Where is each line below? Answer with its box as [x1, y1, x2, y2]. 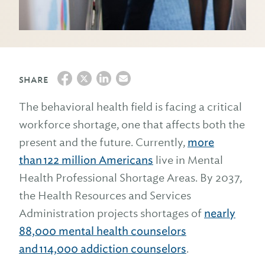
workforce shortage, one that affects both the [19, 118, 245, 131]
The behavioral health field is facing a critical [19, 100, 242, 114]
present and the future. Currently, [19, 135, 188, 149]
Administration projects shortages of [19, 206, 204, 220]
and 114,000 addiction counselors [19, 242, 186, 256]
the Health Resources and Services [19, 189, 191, 202]
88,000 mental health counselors [19, 224, 186, 238]
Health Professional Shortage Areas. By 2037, [19, 171, 242, 185]
